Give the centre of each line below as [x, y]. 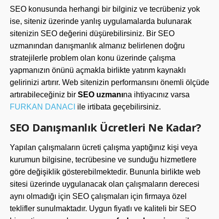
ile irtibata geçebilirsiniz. [118, 107]
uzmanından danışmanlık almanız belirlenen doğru [97, 46]
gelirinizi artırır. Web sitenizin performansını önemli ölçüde [109, 82]
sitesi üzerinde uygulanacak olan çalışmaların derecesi [105, 184]
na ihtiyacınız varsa [156, 95]
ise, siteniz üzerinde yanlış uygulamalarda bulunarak [101, 21]
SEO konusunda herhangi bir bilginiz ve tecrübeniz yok [105, 9]
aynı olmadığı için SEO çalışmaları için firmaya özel [98, 196]
